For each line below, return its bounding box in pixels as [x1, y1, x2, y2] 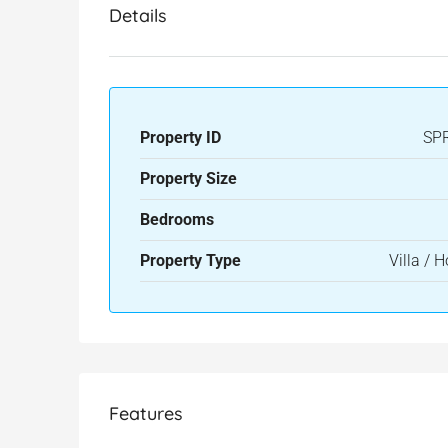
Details [109, 4, 167, 27]
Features [109, 402, 183, 425]
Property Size [140, 169, 237, 188]
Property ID [140, 128, 221, 147]
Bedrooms [140, 210, 214, 229]
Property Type [140, 251, 241, 270]
